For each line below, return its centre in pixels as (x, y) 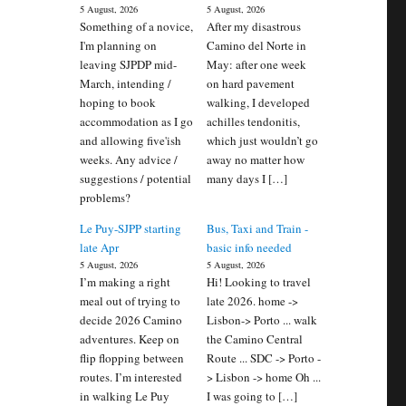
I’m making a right (126, 282)
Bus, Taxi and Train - (257, 229)
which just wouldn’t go (262, 141)
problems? (106, 198)
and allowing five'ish (131, 141)
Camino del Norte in (256, 46)
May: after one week (256, 65)
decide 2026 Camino (131, 320)
